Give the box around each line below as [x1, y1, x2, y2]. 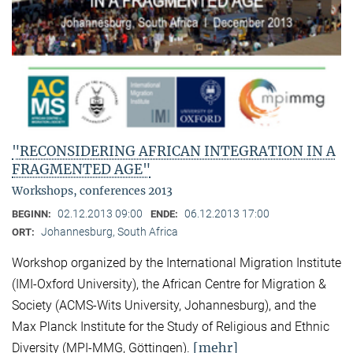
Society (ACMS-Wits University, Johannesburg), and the [12, 298, 316, 314]
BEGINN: [12, 208, 54, 221]
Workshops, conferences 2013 [12, 184, 173, 199]
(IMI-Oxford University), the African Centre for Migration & [12, 277, 326, 292]
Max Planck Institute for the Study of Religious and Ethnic [12, 319, 329, 335]
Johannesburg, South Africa [41, 225, 178, 239]
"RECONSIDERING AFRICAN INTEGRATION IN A [12, 143, 336, 161]
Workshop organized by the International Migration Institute [12, 255, 341, 271]
